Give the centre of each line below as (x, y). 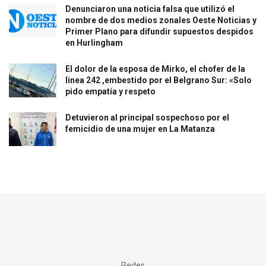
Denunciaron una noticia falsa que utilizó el (150, 9)
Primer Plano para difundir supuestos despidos (159, 32)
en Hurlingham (94, 43)
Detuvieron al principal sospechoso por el (147, 118)
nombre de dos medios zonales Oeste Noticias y (161, 20)
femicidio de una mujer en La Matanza (140, 129)
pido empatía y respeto (110, 92)
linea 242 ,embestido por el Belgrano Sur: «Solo (159, 80)
